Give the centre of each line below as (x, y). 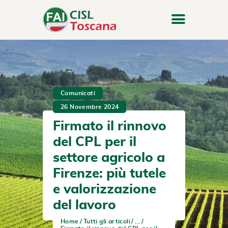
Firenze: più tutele (109, 173)
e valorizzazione (105, 189)
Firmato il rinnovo (110, 126)
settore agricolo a (109, 158)
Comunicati (78, 93)
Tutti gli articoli (107, 221)
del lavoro (84, 205)
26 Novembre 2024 (90, 107)
